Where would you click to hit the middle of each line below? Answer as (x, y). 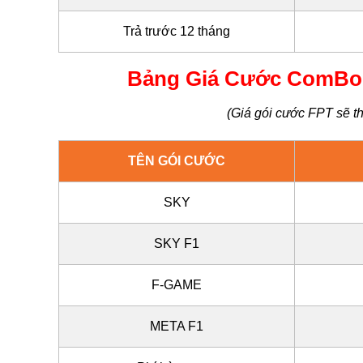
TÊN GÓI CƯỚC (177, 161)
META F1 (177, 327)
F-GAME (177, 285)
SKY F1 (177, 244)
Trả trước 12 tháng (177, 32)
